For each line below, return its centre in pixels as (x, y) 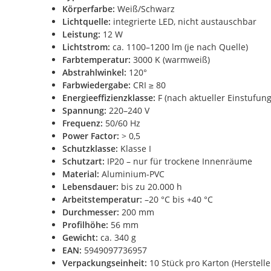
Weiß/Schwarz (145, 8)
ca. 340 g (117, 237)
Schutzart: (83, 161)
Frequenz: (83, 123)
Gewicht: (80, 237)
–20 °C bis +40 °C (178, 199)
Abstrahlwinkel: (94, 72)
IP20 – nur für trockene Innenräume (178, 161)
